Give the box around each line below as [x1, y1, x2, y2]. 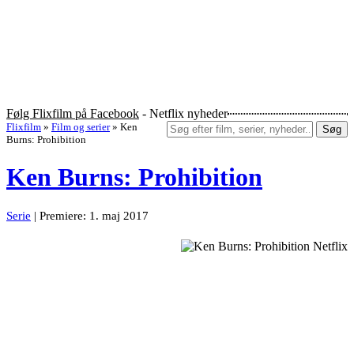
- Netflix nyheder [139, 107, 228, 121]
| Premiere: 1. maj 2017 [31, 209, 149, 222]
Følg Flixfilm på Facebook [6, 107, 139, 121]
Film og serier [51, 121, 110, 134]
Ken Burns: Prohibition [6, 163, 262, 192]
